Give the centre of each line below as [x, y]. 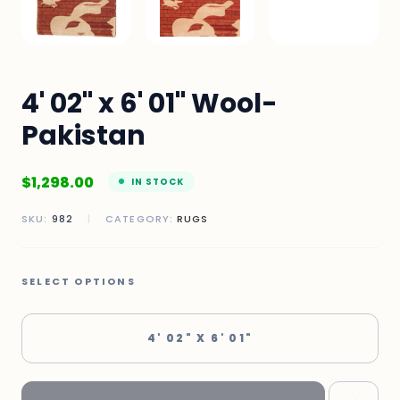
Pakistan [83, 135]
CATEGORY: [140, 218]
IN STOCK [158, 181]
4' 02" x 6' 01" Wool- [150, 103]
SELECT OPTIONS [79, 281]
